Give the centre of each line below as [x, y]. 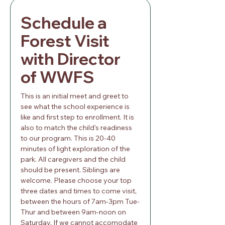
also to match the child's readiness [76, 128]
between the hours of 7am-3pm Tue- [80, 201]
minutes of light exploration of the [75, 149]
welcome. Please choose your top [76, 180]
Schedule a [64, 23]
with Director [71, 59]
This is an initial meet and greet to [75, 96]
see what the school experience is [75, 106]
